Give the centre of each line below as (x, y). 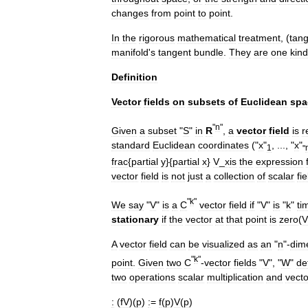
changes (130, 13)
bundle (209, 52)
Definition (134, 77)
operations (152, 277)
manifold (130, 52)
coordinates (223, 145)
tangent (175, 52)
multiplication (235, 277)
